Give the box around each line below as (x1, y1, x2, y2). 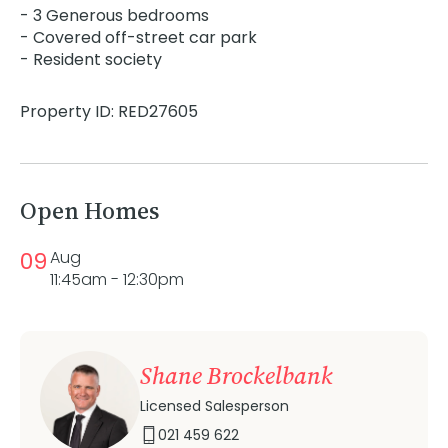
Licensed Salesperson (140, 395, 289, 416)
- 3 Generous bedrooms (20, 4, 209, 27)
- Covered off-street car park (20, 26, 257, 49)
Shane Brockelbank (140, 358, 333, 392)
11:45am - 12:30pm (50, 268, 184, 291)
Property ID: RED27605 (20, 100, 198, 123)
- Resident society (20, 48, 162, 71)
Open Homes (20, 194, 160, 227)
